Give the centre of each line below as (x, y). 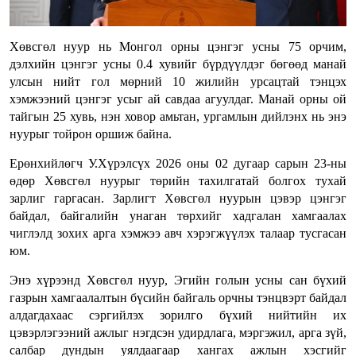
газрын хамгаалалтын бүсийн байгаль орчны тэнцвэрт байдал (178, 298)
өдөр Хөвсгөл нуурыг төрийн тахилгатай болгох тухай (178, 181)
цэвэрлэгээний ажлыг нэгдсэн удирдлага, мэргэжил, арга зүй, (178, 333)
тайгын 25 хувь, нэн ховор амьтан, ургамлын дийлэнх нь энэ (178, 117)
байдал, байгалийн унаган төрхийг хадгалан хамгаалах (178, 216)
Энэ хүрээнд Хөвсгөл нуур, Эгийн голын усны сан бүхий (178, 281)
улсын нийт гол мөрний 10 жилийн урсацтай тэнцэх (178, 82)
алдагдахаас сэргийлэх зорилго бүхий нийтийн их (178, 315)
